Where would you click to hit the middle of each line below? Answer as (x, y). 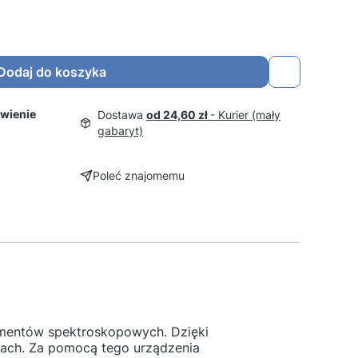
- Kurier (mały (246, 115)
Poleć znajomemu (139, 175)
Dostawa (122, 115)
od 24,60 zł (179, 115)
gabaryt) (121, 131)
